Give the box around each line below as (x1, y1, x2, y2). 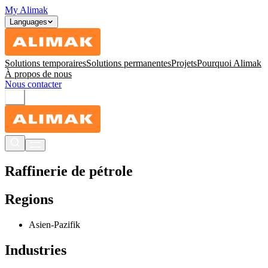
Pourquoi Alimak (197, 58, 261, 68)
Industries (5, 242, 66, 258)
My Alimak (5, 5, 48, 15)
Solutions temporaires (5, 58, 86, 68)
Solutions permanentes (86, 58, 171, 68)
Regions (5, 191, 53, 207)
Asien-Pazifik (29, 219, 80, 230)
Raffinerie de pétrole (5, 163, 133, 179)
